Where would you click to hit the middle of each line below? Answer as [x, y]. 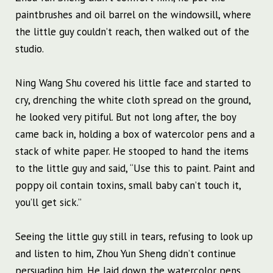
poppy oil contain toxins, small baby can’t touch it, [128, 186]
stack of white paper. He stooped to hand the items [132, 151]
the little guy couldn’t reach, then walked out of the [132, 32]
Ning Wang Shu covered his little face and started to [133, 83]
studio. [30, 49]
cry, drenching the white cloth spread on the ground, [133, 100]
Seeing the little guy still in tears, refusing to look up [134, 237]
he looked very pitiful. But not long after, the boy [126, 117]
